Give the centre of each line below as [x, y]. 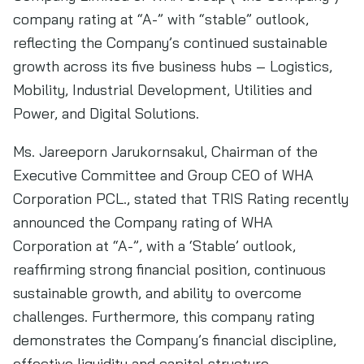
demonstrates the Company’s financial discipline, [175, 340]
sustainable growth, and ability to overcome [157, 293]
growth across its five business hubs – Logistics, [173, 66]
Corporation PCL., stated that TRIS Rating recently [181, 199]
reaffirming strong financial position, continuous [169, 269]
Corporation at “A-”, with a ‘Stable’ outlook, [154, 246]
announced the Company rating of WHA [143, 222]
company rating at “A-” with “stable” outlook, [161, 19]
